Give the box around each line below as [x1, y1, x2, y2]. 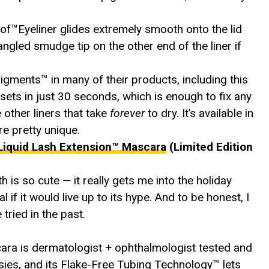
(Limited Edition [166, 139, 253, 154]
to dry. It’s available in [148, 106, 253, 120]
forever [110, 106, 148, 120]
